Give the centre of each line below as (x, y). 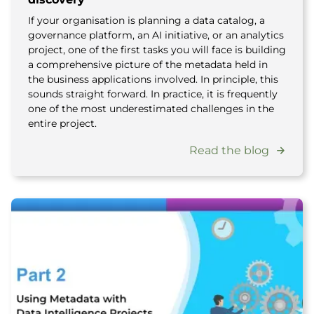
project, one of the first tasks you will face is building (157, 50)
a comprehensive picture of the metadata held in (148, 64)
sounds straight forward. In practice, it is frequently (153, 94)
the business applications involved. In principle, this (153, 79)
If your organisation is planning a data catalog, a (146, 20)
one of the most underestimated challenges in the (151, 109)
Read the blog (229, 150)
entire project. (62, 123)
